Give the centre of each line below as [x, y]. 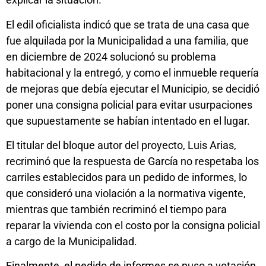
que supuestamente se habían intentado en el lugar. [128, 121]
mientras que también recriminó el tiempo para [116, 209]
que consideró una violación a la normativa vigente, [126, 193]
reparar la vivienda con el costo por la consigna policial [133, 225]
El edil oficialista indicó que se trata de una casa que [128, 24]
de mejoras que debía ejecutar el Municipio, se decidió [133, 88]
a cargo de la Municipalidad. [72, 241]
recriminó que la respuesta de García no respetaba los [132, 161]
